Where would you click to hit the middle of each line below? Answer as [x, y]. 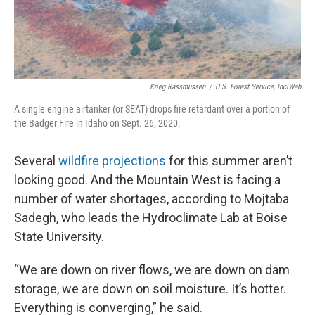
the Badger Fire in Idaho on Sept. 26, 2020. [97, 123]
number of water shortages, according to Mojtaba [152, 198]
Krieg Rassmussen [178, 86]
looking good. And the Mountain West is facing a [147, 179]
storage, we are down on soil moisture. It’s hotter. [150, 288]
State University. [59, 236]
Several [36, 160]
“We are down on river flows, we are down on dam [152, 269]
